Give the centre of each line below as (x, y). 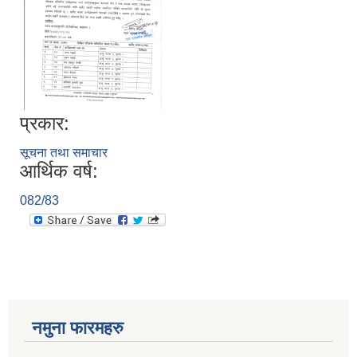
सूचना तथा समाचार (64, 153)
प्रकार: (45, 124)
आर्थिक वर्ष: (59, 171)
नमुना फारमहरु (78, 328)
